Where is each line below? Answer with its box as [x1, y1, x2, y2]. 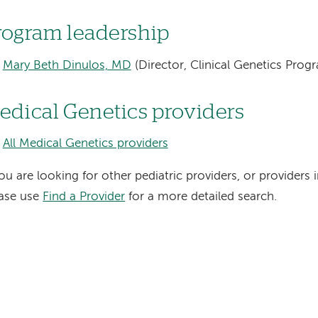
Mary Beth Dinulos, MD [2, 59, 131, 72]
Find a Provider [43, 191, 126, 204]
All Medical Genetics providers [2, 138, 168, 150]
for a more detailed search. [125, 191, 278, 204]
